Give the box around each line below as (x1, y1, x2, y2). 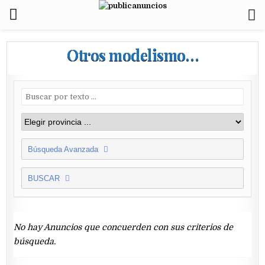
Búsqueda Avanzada (28, 145, 101, 154)
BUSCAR (28, 174, 63, 183)
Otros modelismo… (67, 44, 198, 65)
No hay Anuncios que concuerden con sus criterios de (14, 222, 234, 232)
